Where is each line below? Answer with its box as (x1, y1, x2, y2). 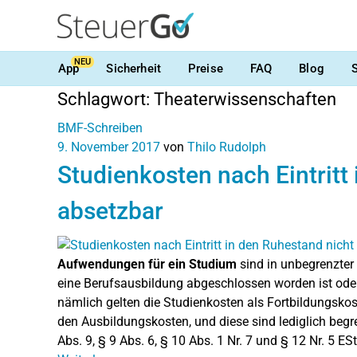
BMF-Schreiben (57, 120, 143, 135)
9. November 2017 (57, 139, 160, 155)
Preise (187, 61, 223, 76)
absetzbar (57, 197, 163, 225)
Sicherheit (106, 61, 161, 76)
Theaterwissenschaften (154, 89, 336, 109)
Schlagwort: (57, 89, 154, 109)
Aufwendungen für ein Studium (57, 256, 237, 272)
